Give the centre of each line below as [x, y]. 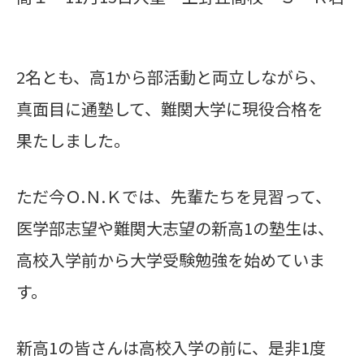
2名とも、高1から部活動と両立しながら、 [171, 77]
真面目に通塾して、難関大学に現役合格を [170, 108]
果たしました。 [73, 140]
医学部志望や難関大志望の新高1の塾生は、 [175, 228]
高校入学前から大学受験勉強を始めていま [171, 260]
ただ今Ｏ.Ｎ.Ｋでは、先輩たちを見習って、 [174, 196]
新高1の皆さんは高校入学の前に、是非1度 [171, 347]
